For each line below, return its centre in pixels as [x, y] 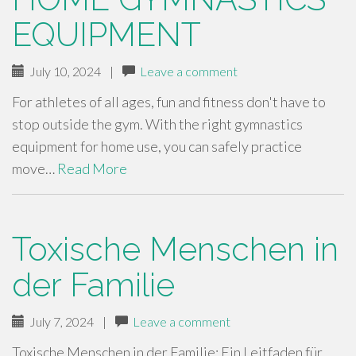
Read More [92, 168]
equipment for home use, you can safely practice [157, 146]
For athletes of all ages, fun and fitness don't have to [169, 102]
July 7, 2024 [59, 321]
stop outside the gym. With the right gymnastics [157, 124]
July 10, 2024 [63, 71]
